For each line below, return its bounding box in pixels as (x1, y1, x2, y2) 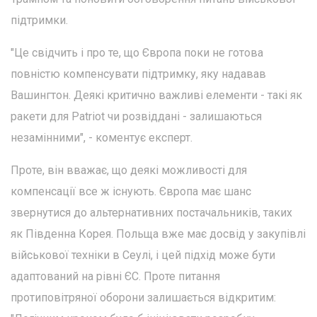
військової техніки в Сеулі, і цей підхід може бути (11, 248, 275, 262)
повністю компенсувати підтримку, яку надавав (11, 67, 266, 81)
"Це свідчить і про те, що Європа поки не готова (11, 45, 263, 59)
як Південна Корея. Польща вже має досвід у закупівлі (11, 226, 306, 241)
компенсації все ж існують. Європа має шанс (11, 184, 251, 198)
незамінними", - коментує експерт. (11, 130, 192, 144)
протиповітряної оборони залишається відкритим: (11, 290, 276, 304)
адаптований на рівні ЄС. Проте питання (11, 269, 220, 283)
